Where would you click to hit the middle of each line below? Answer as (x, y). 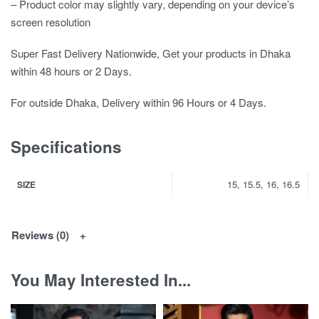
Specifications (66, 147)
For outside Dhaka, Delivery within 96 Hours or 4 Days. (138, 102)
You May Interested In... (101, 279)
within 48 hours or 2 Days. (71, 70)
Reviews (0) (40, 235)
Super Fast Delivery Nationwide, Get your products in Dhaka (151, 53)
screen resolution (51, 22)
